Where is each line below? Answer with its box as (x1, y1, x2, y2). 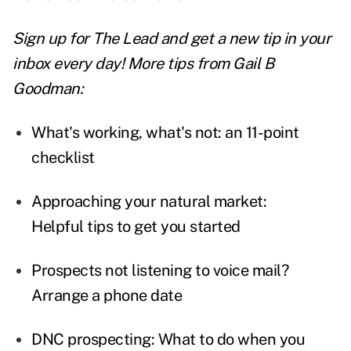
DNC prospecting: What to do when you (31, 330, 305, 349)
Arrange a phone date (31, 286, 182, 306)
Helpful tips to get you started (31, 217, 241, 237)
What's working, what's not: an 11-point (31, 123, 299, 143)
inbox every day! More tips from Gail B (13, 54, 273, 74)
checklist (31, 148, 95, 168)
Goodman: (13, 79, 83, 99)
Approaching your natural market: (31, 192, 266, 212)
